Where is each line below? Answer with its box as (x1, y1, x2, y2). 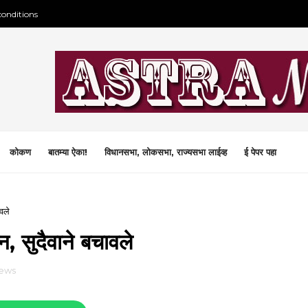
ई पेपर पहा (244, 146, 276, 157)
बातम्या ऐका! (48, 146, 87, 157)
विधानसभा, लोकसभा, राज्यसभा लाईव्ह (104, 146, 227, 157)
